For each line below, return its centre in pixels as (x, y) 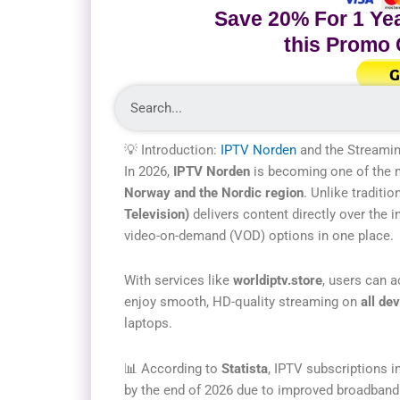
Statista (245, 368)
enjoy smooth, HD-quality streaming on (242, 302)
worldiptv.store (278, 281)
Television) (157, 214)
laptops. (148, 324)
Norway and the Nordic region (214, 193)
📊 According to (173, 368)
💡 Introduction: (172, 150)
